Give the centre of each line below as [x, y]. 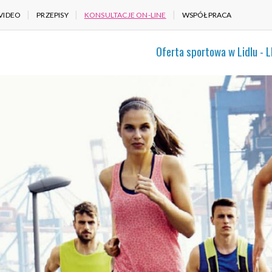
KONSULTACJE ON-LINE [125, 15]
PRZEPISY [53, 15]
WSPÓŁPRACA [207, 15]
